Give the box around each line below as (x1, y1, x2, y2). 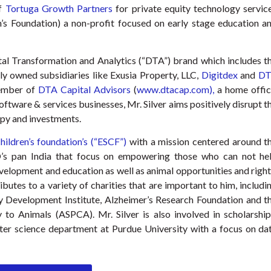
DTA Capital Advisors (38, 83, 131, 95)
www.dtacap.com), (136, 83, 214, 95)
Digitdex (201, 68, 238, 80)
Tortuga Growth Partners (5, 2, 113, 14)
